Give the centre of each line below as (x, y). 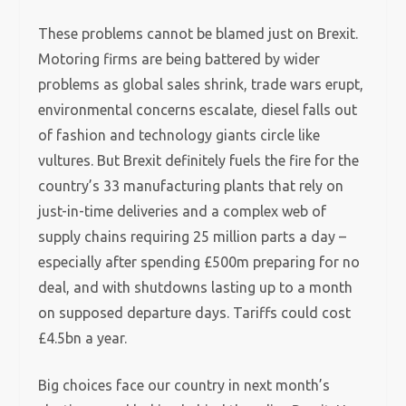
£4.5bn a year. (83, 338)
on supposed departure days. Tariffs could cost (195, 313)
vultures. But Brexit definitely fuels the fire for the (199, 160)
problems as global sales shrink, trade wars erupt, (201, 84)
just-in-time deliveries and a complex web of (183, 211)
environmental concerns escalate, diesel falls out (198, 110)
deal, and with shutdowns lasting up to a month (196, 287)
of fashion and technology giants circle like (179, 135)
